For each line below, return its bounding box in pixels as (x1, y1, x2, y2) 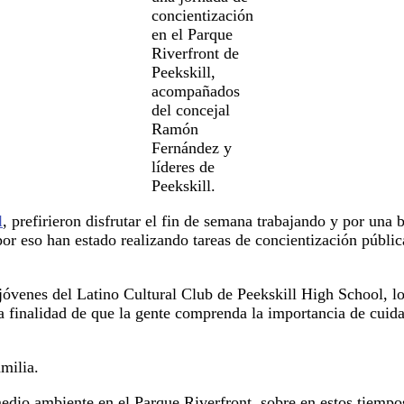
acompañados (151, 81, 240, 100)
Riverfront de (151, 43, 239, 62)
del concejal (151, 100, 230, 119)
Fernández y (151, 138, 232, 157)
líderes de (151, 157, 215, 176)
